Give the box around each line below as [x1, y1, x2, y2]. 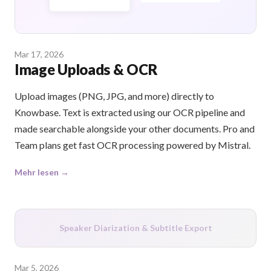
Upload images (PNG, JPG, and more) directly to [15, 90, 214, 102]
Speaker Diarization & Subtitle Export [59, 223, 212, 233]
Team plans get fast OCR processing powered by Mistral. [15, 139, 250, 151]
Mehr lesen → [15, 167, 69, 178]
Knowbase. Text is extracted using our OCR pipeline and [15, 106, 245, 119]
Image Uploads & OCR [15, 60, 158, 79]
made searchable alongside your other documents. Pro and [15, 123, 255, 135]
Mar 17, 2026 [15, 49, 64, 60]
